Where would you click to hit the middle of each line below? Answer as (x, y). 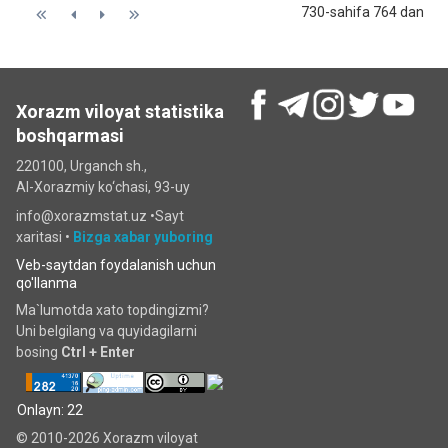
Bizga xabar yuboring (143, 237)
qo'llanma (46, 283)
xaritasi (40, 237)
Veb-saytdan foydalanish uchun (116, 265)
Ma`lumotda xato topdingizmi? (112, 310)
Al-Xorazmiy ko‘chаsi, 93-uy (103, 187)
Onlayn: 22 (50, 410)
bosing (38, 352)
